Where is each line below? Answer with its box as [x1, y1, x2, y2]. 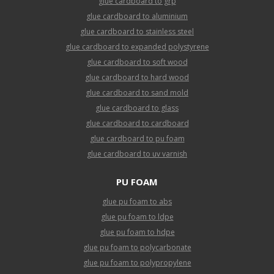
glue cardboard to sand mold [86, 87, 188, 98]
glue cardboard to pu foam [89, 133, 185, 144]
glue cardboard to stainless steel [80, 26, 194, 37]
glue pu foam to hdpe [99, 226, 175, 237]
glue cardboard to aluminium [86, 11, 188, 22]
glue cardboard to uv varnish [87, 149, 187, 160]
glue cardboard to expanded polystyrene [65, 42, 209, 53]
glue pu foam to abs [102, 196, 172, 207]
